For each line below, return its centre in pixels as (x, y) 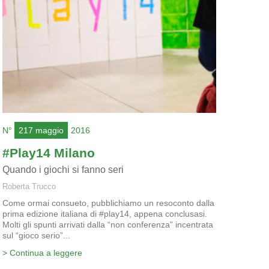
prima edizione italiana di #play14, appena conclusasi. (104, 213)
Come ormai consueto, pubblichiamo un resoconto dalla (108, 203)
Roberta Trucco (29, 186)
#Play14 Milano (48, 153)
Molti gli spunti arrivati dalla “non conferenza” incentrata (107, 224)
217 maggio (41, 130)
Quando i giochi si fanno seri (63, 169)
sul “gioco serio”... (36, 235)
